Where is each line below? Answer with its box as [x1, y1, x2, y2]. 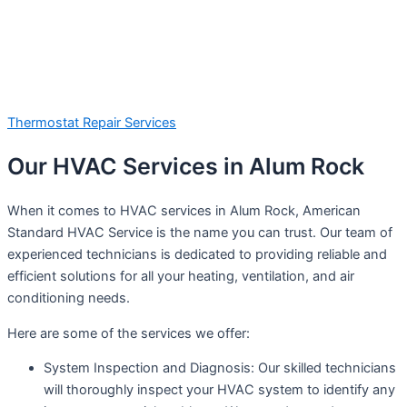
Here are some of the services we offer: [7, 324, 250, 342]
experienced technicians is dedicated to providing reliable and [7, 246, 387, 263]
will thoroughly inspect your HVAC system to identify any [44, 382, 395, 399]
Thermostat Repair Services [7, 114, 176, 131]
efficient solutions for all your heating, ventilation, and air [7, 268, 354, 285]
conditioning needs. [7, 290, 130, 307]
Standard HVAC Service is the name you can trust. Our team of [7, 224, 392, 242]
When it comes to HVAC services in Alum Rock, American [7, 203, 361, 220]
